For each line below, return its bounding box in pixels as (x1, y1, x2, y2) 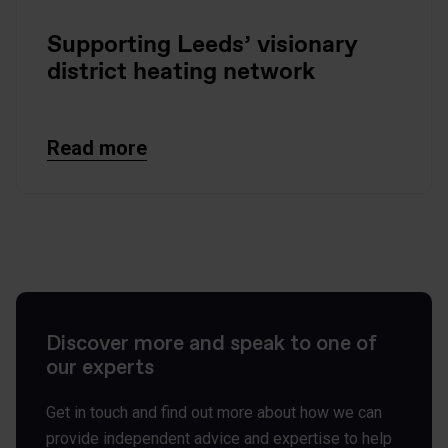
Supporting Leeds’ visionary (47, 27, 358, 59)
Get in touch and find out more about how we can (46, 402, 382, 422)
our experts (46, 353, 154, 381)
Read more (47, 135, 147, 160)
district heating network (47, 54, 315, 86)
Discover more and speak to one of (46, 329, 377, 357)
